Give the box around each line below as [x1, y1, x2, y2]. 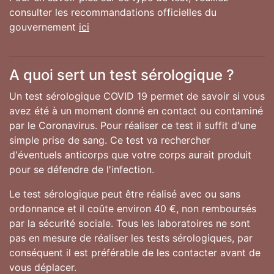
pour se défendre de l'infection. [9, 163, 154, 176]
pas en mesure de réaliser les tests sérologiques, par [9, 231, 253, 244]
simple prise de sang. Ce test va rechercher [9, 133, 210, 146]
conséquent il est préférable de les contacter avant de [9, 246, 261, 259]
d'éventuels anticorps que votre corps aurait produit [9, 148, 251, 161]
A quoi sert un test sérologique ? [9, 65, 234, 84]
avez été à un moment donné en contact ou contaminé [9, 104, 263, 117]
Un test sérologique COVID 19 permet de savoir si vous [9, 89, 265, 102]
